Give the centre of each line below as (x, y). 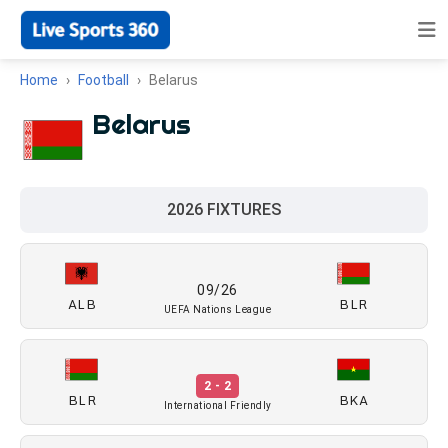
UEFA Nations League (217, 309)
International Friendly (217, 405)
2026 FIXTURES (224, 209)
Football (103, 80)
